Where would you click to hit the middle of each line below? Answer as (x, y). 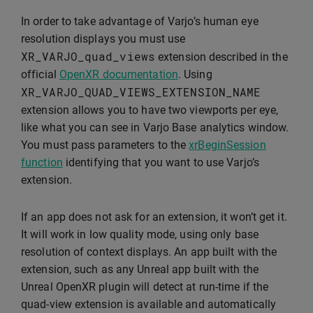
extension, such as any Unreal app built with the (140, 270)
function (42, 163)
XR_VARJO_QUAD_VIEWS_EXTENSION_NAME (141, 92)
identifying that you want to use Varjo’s (161, 163)
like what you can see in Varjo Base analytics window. (155, 128)
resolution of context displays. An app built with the (149, 252)
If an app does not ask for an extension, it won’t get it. (154, 217)
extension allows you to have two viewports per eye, (150, 110)
